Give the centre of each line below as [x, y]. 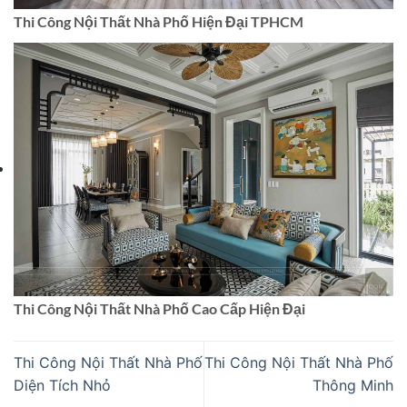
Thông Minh [353, 268]
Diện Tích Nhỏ [62, 268]
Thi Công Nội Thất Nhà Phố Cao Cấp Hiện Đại [159, 191]
